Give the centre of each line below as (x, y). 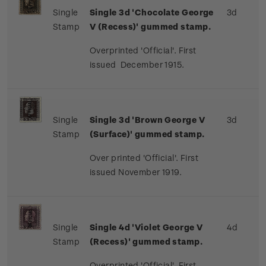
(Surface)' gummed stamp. (147, 134)
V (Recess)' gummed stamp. (150, 27)
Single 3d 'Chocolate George (152, 12)
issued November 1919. (136, 172)
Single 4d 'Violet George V (146, 227)
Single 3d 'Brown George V (147, 120)
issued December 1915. (137, 65)
